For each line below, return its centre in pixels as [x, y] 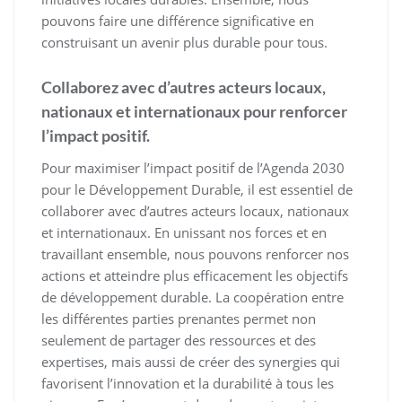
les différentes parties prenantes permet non [179, 319]
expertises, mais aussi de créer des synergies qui [191, 362]
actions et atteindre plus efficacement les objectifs [195, 276]
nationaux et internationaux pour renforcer [194, 112]
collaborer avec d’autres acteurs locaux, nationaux [195, 211]
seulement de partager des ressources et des [179, 341]
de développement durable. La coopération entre [192, 297]
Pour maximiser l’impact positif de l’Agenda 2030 [193, 168]
